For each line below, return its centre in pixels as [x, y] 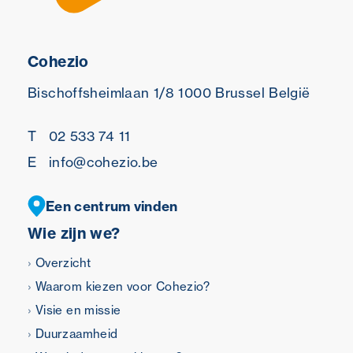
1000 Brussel [219, 93]
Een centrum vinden [112, 206]
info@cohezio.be [101, 162]
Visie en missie [78, 310]
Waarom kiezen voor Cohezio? [123, 287]
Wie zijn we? [74, 234]
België [287, 93]
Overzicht [63, 263]
